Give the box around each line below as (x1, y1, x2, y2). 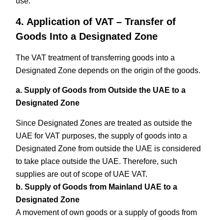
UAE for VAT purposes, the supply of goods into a (16, 131, 188, 140)
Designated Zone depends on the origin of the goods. (16, 66, 201, 75)
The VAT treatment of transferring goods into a (16, 54, 175, 62)
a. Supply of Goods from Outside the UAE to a (16, 86, 186, 95)
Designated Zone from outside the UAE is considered (16, 144, 201, 153)
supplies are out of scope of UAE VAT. (16, 169, 148, 178)
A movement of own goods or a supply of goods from (16, 208, 197, 217)
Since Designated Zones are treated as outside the (16, 118, 192, 127)
